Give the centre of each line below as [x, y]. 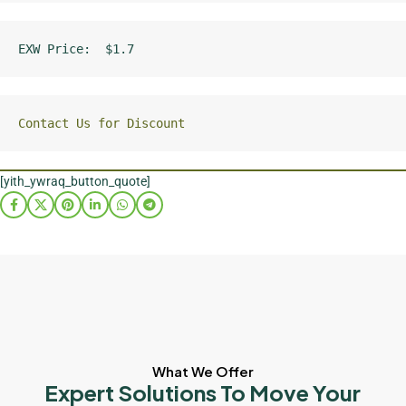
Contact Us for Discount [101, 124]
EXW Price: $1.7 [76, 49]
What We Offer [203, 372]
